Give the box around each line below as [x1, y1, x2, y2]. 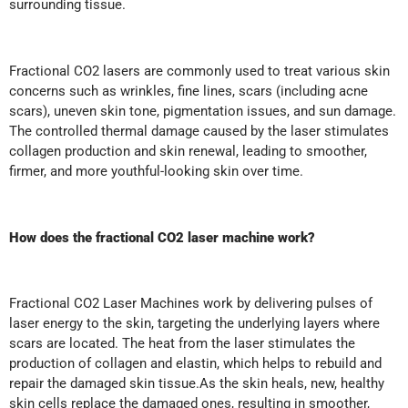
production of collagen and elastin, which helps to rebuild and [9, 355, 382, 372]
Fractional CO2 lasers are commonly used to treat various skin [9, 62, 390, 79]
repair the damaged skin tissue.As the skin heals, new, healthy [9, 375, 384, 393]
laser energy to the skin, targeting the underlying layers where [9, 315, 380, 332]
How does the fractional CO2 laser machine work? [9, 229, 315, 246]
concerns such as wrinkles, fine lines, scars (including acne [9, 82, 368, 99]
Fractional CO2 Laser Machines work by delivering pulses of [9, 295, 372, 312]
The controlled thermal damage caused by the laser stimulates [9, 122, 389, 139]
